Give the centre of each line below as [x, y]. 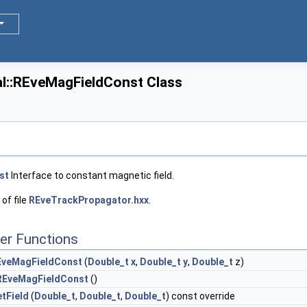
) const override [200, 296]
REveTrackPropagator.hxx [89, 200]
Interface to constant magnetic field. [91, 176]
